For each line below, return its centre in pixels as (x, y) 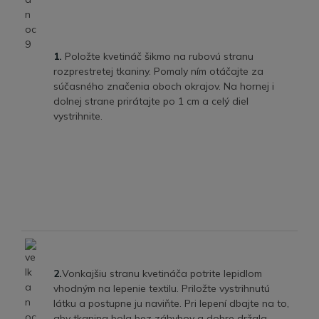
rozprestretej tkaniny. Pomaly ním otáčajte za (158, 71)
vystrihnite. (78, 116)
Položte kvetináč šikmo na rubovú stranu (158, 56)
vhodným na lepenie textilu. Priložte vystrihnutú (162, 288)
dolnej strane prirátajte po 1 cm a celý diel (151, 101)
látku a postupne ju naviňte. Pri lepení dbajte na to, (171, 303)
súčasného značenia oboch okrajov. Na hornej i (164, 86)
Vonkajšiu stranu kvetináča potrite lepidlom (162, 273)
